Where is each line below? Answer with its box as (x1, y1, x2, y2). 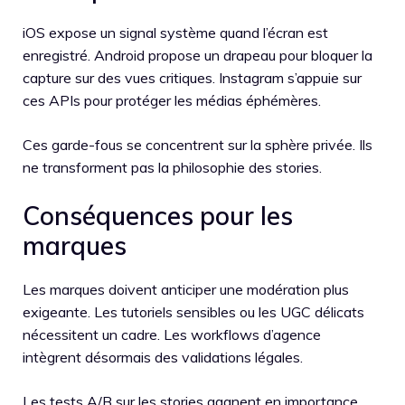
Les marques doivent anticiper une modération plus (23, 279, 349, 298)
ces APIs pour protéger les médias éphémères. (23, 90, 321, 109)
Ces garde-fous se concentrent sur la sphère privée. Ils (23, 135, 372, 154)
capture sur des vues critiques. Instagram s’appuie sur (23, 68, 362, 87)
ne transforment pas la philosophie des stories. (23, 157, 322, 176)
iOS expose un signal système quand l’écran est (23, 23, 328, 42)
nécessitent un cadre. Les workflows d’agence (23, 325, 321, 344)
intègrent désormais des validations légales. (23, 347, 303, 366)
